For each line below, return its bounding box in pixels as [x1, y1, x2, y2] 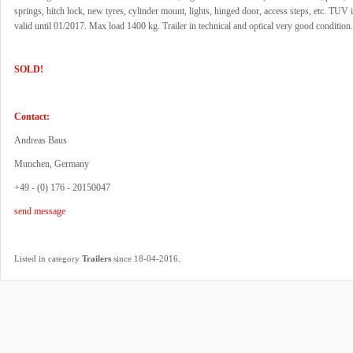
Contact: [14, 111, 50, 122]
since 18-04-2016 [111, 254, 178, 263]
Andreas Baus [14, 135, 67, 146]
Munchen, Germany [14, 158, 89, 169]
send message [14, 206, 65, 217]
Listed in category [14, 254, 82, 263]
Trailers [82, 254, 111, 263]
